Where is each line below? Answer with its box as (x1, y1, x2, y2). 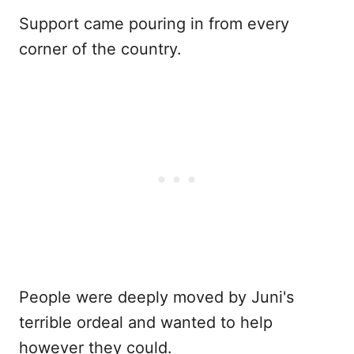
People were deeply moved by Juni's (19, 288, 294, 307)
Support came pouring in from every (19, 14, 289, 34)
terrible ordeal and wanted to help (19, 313, 273, 333)
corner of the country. (19, 40, 182, 59)
